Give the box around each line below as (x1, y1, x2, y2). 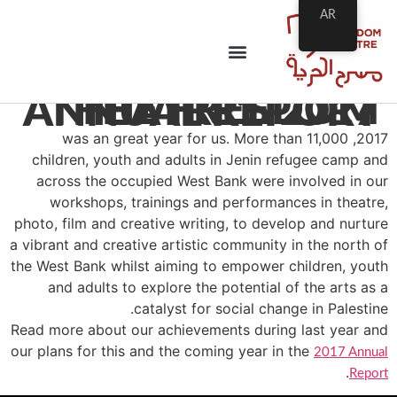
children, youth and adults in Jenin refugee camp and (32, 150, 388, 168)
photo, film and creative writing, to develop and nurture (14, 214, 388, 232)
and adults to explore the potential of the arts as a (48, 277, 388, 296)
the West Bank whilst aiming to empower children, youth (11, 256, 388, 275)
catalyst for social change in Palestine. (134, 299, 388, 317)
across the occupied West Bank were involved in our (36, 171, 388, 190)
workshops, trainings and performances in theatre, (50, 192, 388, 211)
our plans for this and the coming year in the (11, 341, 314, 360)
